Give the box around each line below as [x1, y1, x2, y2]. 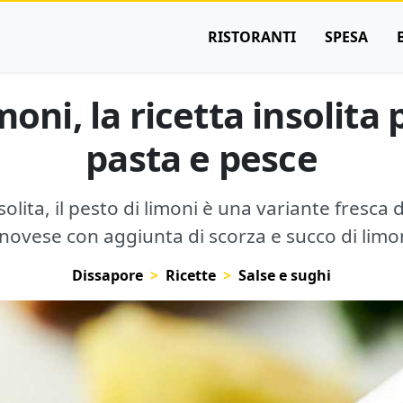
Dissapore [72, 265, 143, 285]
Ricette [166, 265, 216, 285]
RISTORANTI [208, 27, 296, 47]
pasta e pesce [85, 133, 318, 183]
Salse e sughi [238, 265, 331, 285]
